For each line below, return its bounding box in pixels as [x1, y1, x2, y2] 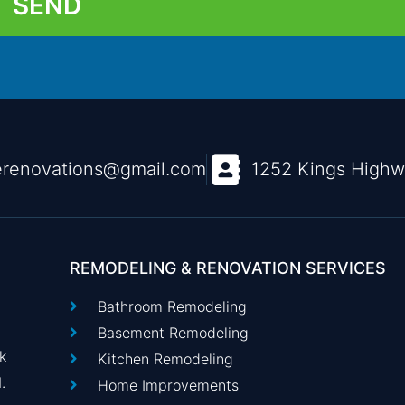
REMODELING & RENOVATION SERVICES [70, 258, 387, 278]
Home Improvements [97, 375, 239, 394]
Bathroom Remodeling [97, 297, 247, 316]
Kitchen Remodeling [97, 349, 233, 368]
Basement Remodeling [97, 323, 249, 342]
